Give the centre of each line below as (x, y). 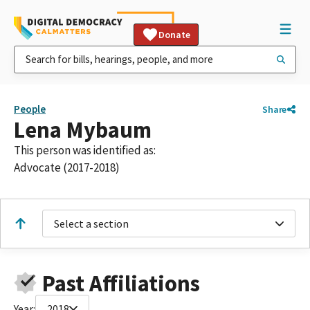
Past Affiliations (121, 283)
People (30, 109)
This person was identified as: (85, 150)
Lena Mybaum (83, 130)
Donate (174, 35)
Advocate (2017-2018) (67, 167)
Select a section (91, 224)
